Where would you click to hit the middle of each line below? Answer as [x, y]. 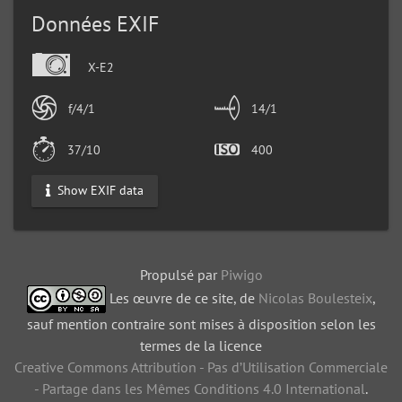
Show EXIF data [99, 191]
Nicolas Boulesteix [315, 297]
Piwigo [241, 274]
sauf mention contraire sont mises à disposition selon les [201, 323]
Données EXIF [95, 23]
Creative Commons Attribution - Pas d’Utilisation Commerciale [201, 367]
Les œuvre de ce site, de [182, 297]
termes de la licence [201, 345]
